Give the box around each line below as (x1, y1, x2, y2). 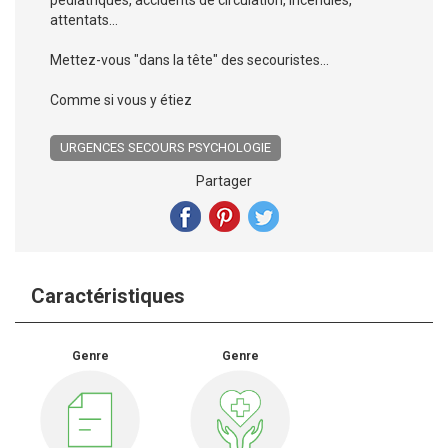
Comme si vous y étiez (50, 91, 192, 108)
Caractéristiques (31, 283, 185, 308)
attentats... (50, 11, 118, 28)
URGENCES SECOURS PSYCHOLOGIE (60, 139, 271, 155)
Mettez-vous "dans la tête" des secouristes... (50, 51, 329, 68)
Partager (196, 172, 252, 189)
